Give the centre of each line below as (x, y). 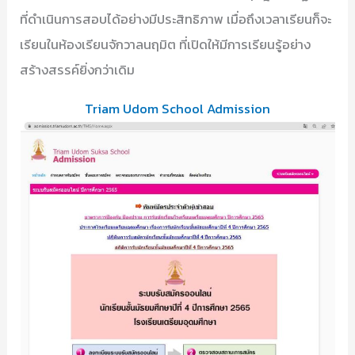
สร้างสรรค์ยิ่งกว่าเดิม (78, 70)
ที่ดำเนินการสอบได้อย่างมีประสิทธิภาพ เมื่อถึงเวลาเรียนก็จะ (176, 19)
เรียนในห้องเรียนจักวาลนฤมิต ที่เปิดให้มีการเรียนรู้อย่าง (166, 45)
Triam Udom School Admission (177, 108)
